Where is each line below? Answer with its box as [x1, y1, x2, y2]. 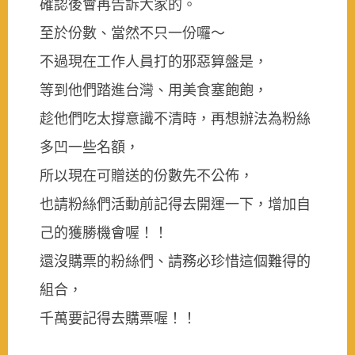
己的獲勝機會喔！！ [40, 223, 168, 241]
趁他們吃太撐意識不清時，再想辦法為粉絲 [40, 109, 311, 127]
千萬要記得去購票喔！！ [40, 309, 197, 326]
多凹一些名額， [40, 138, 139, 155]
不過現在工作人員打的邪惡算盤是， [40, 52, 268, 70]
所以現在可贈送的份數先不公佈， [40, 166, 254, 184]
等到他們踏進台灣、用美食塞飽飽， [40, 81, 268, 98]
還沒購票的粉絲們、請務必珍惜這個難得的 [40, 252, 311, 269]
